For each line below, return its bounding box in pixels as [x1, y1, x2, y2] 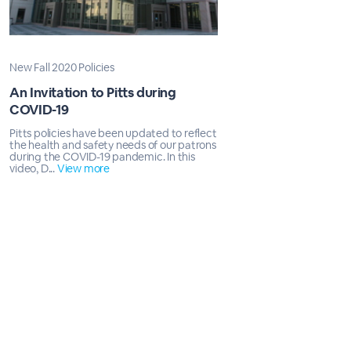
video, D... [9, 161, 57, 175]
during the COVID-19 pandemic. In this [9, 150, 195, 164]
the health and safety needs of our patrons [9, 138, 216, 152]
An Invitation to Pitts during [9, 84, 176, 101]
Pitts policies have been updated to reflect [9, 126, 217, 140]
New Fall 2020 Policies [9, 60, 114, 74]
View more [56, 161, 110, 175]
